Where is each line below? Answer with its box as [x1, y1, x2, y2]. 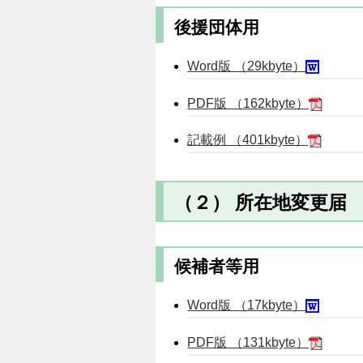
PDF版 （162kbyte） [187, 96, 310, 110]
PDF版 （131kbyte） [187, 335, 310, 349]
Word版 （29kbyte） [187, 58, 306, 73]
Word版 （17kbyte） [187, 298, 306, 313]
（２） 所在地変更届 [173, 191, 347, 213]
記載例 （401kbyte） [187, 133, 309, 147]
